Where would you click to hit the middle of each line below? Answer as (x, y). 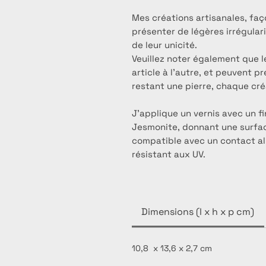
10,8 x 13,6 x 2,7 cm (172, 248)
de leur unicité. (164, 45)
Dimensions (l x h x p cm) (198, 212)
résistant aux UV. (169, 154)
